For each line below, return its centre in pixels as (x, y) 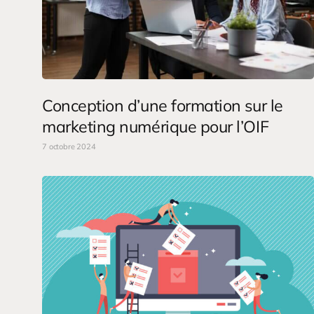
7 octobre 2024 (69, 147)
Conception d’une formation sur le (163, 106)
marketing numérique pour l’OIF (156, 127)
